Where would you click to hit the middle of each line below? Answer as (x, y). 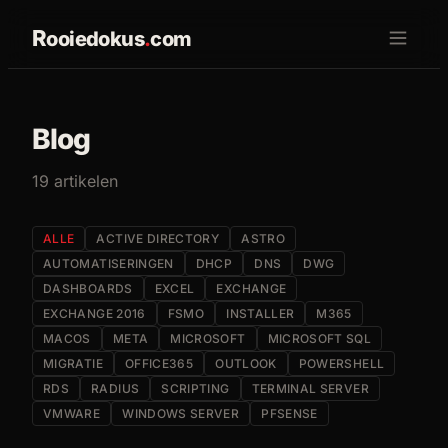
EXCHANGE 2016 (94, 313)
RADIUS (115, 388)
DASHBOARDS (88, 288)
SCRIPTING (195, 388)
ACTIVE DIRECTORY (158, 238)
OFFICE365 (159, 363)
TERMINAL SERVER (310, 388)
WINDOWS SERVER (181, 413)
